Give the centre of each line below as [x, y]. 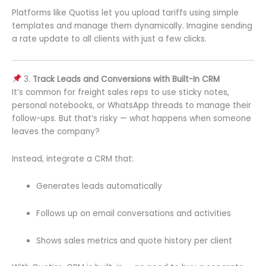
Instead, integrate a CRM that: [73, 159]
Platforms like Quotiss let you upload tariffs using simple [125, 13]
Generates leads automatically [99, 186]
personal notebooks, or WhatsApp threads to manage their [132, 105]
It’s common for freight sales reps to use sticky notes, [121, 92]
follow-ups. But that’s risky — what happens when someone [132, 118]
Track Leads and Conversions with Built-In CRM [126, 79]
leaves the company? [56, 131]
